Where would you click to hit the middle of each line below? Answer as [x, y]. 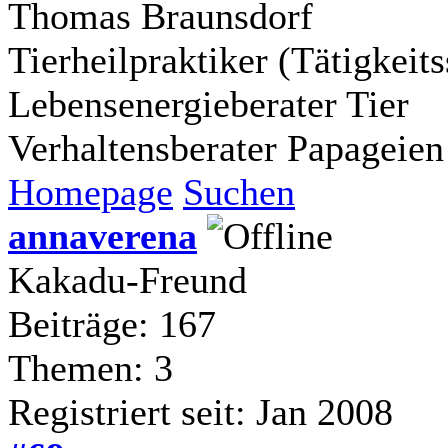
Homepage [90, 191]
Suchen [239, 191]
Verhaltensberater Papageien [226, 147]
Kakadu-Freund [127, 279]
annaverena [102, 235]
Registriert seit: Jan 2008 [200, 411]
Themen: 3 [90, 367]
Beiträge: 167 [112, 323]
